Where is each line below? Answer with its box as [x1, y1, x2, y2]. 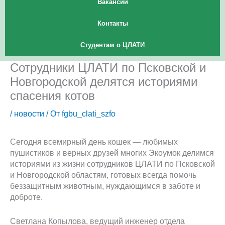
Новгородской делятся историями [10, 75, 197, 88]
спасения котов [10, 89, 95, 102]
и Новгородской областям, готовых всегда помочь [10, 170, 196, 179]
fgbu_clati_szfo [62, 109, 116, 118]
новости [14, 109, 44, 118]
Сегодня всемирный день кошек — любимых [10, 137, 178, 146]
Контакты [97, 20, 128, 27]
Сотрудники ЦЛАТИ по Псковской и [10, 61, 206, 74]
